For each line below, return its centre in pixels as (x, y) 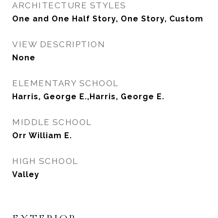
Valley (26, 174)
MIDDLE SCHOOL (52, 122)
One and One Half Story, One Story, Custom (108, 19)
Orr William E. (42, 136)
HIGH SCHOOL (45, 161)
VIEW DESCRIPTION (59, 44)
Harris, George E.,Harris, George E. (88, 97)
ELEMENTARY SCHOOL (65, 83)
